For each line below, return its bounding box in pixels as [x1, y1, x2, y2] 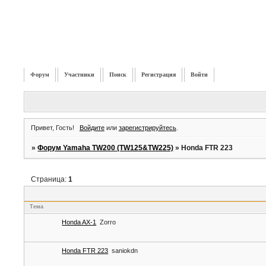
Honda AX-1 [62, 218, 97, 226]
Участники [64, 71, 95, 78]
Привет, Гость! [31, 123, 75, 131]
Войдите [79, 123, 104, 131]
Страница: [31, 175, 69, 184]
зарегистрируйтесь [118, 123, 176, 131]
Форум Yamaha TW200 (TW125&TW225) [37, 143, 174, 152]
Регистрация [141, 71, 176, 78]
